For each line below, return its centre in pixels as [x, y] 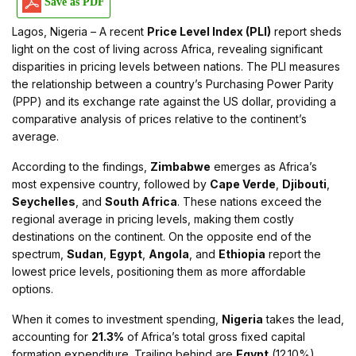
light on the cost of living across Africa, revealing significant [167, 49]
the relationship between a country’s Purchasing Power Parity [173, 84]
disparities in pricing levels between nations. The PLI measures [176, 66]
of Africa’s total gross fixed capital [215, 337]
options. [33, 289]
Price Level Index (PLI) [209, 31]
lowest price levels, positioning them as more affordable [159, 271]
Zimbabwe [180, 166]
